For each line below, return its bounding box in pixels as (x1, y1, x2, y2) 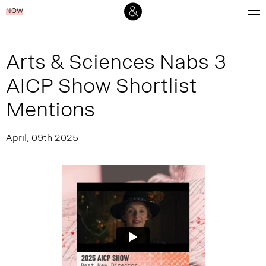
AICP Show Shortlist (6, 78, 197, 99)
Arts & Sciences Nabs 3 (6, 55, 227, 75)
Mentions (6, 102, 95, 123)
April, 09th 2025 (6, 134, 78, 144)
